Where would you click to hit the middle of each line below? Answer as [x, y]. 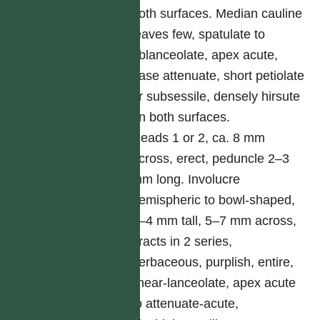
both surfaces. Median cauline [217, 14]
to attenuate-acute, [185, 304]
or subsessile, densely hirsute [216, 96]
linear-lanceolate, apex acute [214, 283]
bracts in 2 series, [182, 241]
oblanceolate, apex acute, [205, 55]
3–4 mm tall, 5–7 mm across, [214, 221]
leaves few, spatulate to [199, 34]
